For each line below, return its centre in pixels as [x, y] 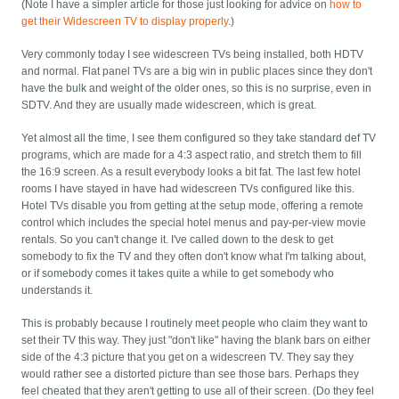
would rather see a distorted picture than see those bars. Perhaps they [191, 375]
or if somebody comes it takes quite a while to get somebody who [178, 274]
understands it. [57, 291]
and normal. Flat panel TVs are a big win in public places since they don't [197, 72]
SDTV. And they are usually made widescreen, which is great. [169, 106]
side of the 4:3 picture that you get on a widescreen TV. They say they [188, 358]
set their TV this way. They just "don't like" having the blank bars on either [196, 341]
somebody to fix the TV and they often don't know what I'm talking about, [194, 257]
